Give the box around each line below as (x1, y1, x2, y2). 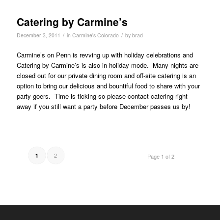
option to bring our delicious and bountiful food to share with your (16, 81, 200, 90)
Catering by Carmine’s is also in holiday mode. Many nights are (16, 60, 198, 70)
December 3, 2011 (16, 31, 60, 39)
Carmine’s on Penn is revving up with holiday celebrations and (16, 50, 193, 59)
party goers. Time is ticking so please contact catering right (16, 91, 188, 101)
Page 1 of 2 (147, 152, 175, 160)
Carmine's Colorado (72, 31, 119, 39)
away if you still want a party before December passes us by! (16, 101, 191, 111)
